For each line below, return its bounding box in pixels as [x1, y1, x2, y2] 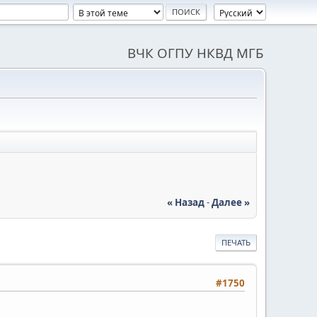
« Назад [167, 195, 204, 209]
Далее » [212, 195, 250, 209]
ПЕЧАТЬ [221, 236, 250, 248]
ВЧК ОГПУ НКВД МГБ [127, 44, 263, 62]
